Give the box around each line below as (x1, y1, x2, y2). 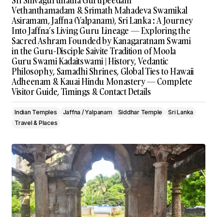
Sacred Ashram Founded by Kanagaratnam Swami (12, 35, 191, 47)
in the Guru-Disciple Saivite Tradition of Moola (12, 45, 176, 57)
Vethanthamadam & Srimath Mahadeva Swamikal (12, 4, 187, 16)
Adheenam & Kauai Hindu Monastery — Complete (12, 76, 192, 88)
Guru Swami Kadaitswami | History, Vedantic (12, 55, 169, 67)
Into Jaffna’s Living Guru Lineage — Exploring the (12, 25, 190, 37)
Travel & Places (15, 119, 58, 126)
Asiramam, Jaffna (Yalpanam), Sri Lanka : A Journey (12, 15, 193, 27)
